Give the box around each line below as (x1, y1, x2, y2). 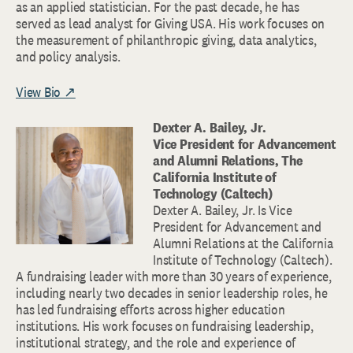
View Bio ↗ (16, 83, 76, 102)
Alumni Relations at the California (153, 234, 333, 253)
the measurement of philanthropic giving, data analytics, (16, 31, 317, 50)
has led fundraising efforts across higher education (16, 300, 285, 319)
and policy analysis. (16, 47, 121, 66)
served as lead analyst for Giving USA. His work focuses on (16, 14, 325, 33)
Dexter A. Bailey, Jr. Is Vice (153, 201, 292, 220)
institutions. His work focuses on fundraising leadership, (16, 317, 314, 336)
